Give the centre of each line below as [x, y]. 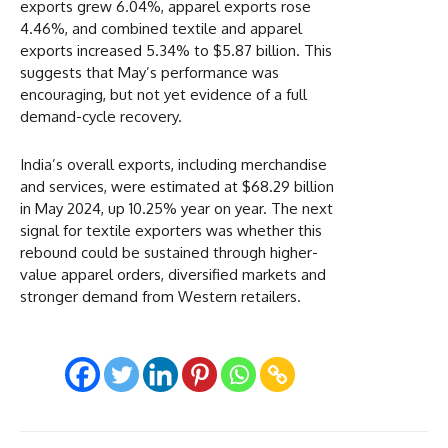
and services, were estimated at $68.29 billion [177, 186]
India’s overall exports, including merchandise [173, 164]
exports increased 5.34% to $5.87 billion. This [176, 50]
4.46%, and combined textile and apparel [161, 28]
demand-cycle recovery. [101, 116]
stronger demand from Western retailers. [160, 296]
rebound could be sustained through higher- [169, 252]
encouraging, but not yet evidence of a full [163, 94]
